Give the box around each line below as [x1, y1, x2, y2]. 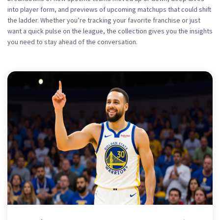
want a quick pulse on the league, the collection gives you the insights [7, 27, 213, 35]
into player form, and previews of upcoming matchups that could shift [7, 5, 211, 14]
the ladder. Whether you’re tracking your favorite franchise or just [7, 16, 200, 25]
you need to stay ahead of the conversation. [7, 37, 137, 46]
